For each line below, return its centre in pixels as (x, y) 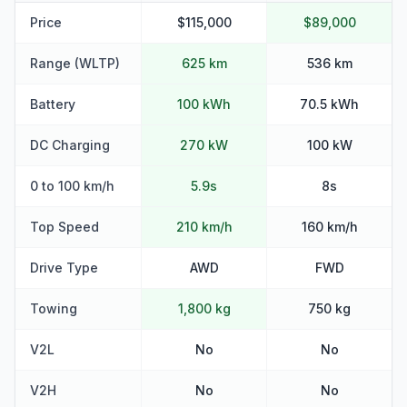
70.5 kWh (329, 104)
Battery (53, 104)
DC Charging (70, 144)
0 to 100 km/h (72, 185)
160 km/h (329, 226)
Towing (54, 308)
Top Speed (65, 226)
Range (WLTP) (75, 63)
